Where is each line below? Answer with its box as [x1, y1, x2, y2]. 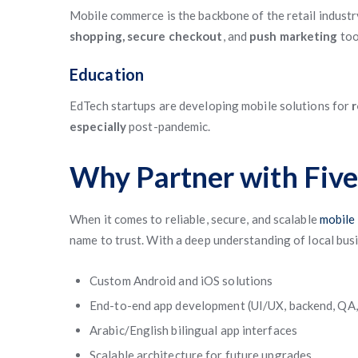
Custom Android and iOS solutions [89, 273, 273, 288]
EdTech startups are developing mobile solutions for [70, 98, 352, 113]
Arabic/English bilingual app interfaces [89, 323, 297, 337]
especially [70, 119, 126, 133]
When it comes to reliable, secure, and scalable [70, 212, 320, 226]
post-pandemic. [126, 119, 211, 133]
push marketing [249, 29, 338, 43]
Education [70, 65, 144, 84]
